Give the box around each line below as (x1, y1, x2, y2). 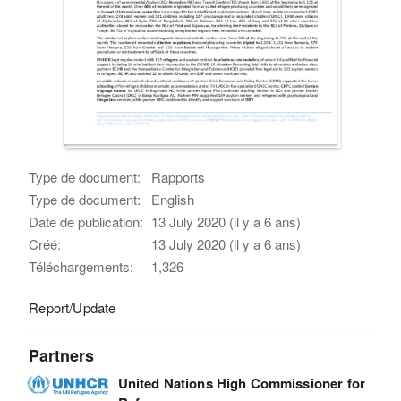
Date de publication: (29, 211, 144, 231)
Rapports (151, 166, 206, 186)
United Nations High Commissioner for (117, 372, 365, 393)
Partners (29, 343, 95, 367)
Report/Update (29, 297, 116, 317)
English (151, 189, 195, 209)
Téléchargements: (29, 256, 134, 276)
